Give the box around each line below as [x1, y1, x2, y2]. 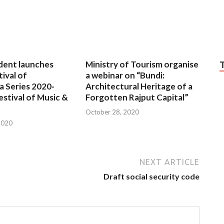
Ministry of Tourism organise [85, 59, 199, 70]
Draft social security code [103, 171, 199, 181]
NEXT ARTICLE [139, 157, 199, 166]
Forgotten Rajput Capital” [85, 92, 189, 103]
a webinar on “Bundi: [85, 70, 165, 81]
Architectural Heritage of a [85, 81, 193, 92]
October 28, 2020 [85, 107, 139, 116]
